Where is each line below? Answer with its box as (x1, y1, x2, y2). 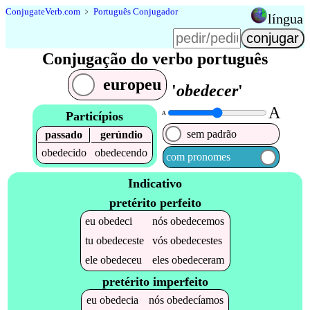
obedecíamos (166, 294, 224, 307)
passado (45, 128, 83, 140)
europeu (102, 75, 161, 94)
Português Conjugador (93, 6, 178, 17)
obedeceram (172, 253, 225, 266)
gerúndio (100, 128, 143, 140)
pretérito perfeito (109, 195, 201, 210)
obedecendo (95, 146, 148, 158)
